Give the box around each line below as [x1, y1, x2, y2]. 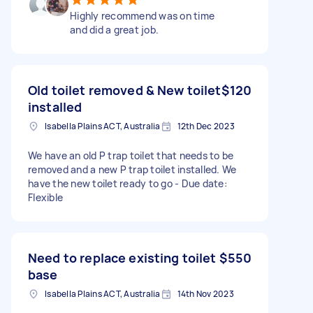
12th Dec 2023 [177, 119, 235, 132]
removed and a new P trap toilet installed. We [28, 162, 237, 176]
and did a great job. [70, 22, 159, 36]
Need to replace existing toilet [28, 249, 217, 266]
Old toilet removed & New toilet [28, 81, 221, 99]
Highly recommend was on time [70, 8, 214, 22]
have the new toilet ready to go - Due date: [28, 176, 227, 190]
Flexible [28, 190, 63, 204]
